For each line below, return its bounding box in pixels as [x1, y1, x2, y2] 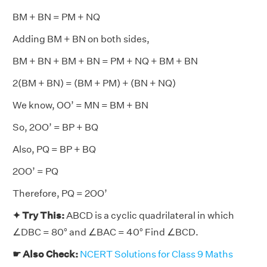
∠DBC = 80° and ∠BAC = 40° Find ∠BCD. [13, 226, 198, 238]
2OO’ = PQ [13, 165, 58, 177]
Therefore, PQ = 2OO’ [13, 187, 107, 199]
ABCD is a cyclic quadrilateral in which [66, 209, 234, 221]
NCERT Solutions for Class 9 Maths [80, 248, 233, 260]
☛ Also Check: [13, 248, 80, 260]
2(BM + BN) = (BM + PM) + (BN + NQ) [13, 77, 176, 89]
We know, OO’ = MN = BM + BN [13, 99, 148, 111]
